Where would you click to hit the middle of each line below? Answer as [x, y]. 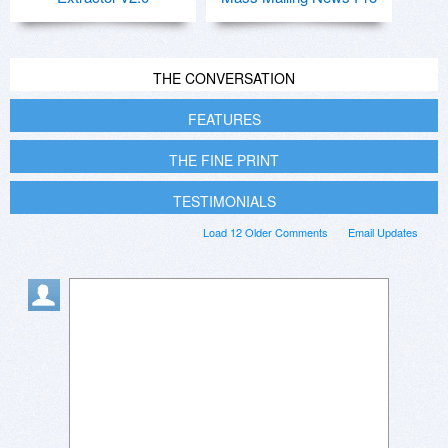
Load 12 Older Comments [265, 232]
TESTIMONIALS [224, 201]
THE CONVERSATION [224, 78]
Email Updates [383, 232]
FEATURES [224, 119]
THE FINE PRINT [224, 160]
